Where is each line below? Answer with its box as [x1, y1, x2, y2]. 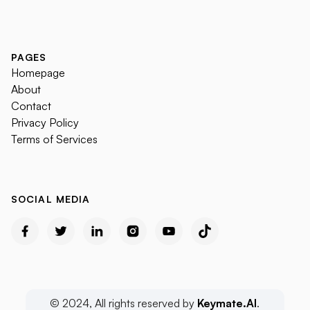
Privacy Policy [11, 115, 79, 129]
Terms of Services [11, 131, 98, 146]
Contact [11, 98, 51, 113]
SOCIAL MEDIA [11, 192, 91, 205]
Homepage [11, 65, 65, 80]
